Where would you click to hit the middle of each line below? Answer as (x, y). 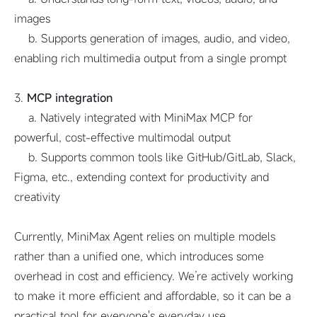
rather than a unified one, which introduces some (139, 256)
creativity (37, 197)
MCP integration (70, 98)
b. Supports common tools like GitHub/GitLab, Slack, (155, 157)
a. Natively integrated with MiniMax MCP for (133, 117)
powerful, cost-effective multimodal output (122, 137)
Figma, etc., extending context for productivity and (142, 177)
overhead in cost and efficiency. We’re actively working (154, 276)
